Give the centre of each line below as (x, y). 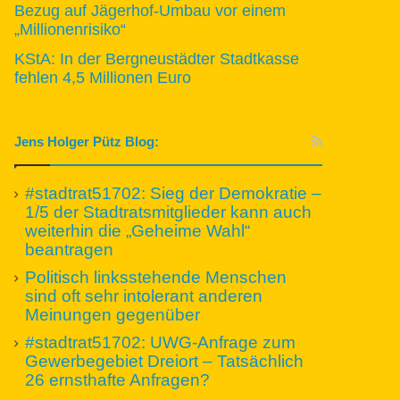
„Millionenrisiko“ (71, 29)
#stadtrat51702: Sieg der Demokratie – (174, 193)
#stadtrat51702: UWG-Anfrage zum (161, 342)
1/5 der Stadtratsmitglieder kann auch (169, 212)
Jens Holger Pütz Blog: (87, 141)
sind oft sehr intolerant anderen (144, 296)
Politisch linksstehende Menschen (156, 277)
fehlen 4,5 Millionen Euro (103, 77)
